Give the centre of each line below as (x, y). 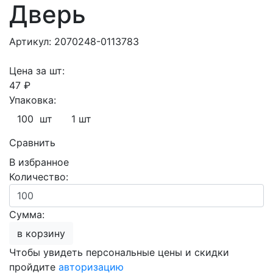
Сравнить (32, 143)
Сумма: (27, 214)
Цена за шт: (37, 71)
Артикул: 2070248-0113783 (74, 41)
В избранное (39, 162)
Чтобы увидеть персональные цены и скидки (119, 252)
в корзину (45, 233)
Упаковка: (33, 100)
